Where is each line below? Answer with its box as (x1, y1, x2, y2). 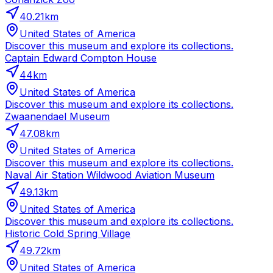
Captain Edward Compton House (5, 52, 157, 65)
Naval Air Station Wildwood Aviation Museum (5, 169, 214, 182)
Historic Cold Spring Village (5, 227, 130, 240)
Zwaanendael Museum (5, 110, 110, 123)
